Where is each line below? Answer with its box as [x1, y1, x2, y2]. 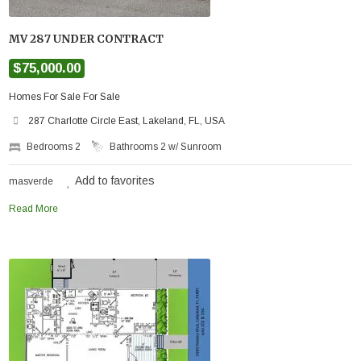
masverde [9, 175, 54, 187]
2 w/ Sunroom [160, 140, 222, 152]
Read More [9, 202, 59, 214]
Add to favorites [75, 173, 156, 187]
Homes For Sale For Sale [9, 90, 121, 102]
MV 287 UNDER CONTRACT [9, 31, 164, 46]
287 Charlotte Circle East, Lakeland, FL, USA [28, 114, 226, 127]
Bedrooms [27, 140, 76, 152]
